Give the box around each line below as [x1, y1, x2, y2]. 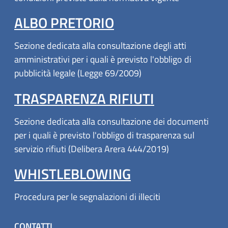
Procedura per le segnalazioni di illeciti [14, 189, 160, 204]
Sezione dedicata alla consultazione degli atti [14, 39, 186, 53]
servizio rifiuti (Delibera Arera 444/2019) [14, 141, 169, 156]
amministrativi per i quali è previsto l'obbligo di [14, 52, 191, 67]
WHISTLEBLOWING [14, 162, 131, 185]
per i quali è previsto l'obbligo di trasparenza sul [14, 128, 194, 142]
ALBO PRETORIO [14, 12, 114, 34]
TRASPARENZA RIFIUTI [14, 87, 154, 109]
